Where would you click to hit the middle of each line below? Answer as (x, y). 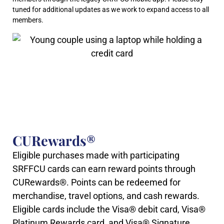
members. (28, 20)
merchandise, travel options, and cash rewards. (106, 195)
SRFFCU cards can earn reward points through (104, 168)
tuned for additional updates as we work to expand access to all (111, 10)
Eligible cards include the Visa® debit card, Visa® (109, 209)
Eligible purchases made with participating (96, 155)
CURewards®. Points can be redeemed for (96, 182)
